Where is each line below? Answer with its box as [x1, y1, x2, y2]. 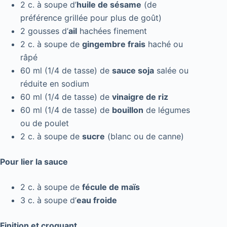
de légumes [143, 105, 190, 116]
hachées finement [77, 26, 147, 36]
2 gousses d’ [20, 26, 68, 36]
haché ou [145, 39, 183, 50]
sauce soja [112, 65, 154, 76]
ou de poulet [20, 118, 69, 129]
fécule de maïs [82, 182, 140, 193]
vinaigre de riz [112, 92, 168, 102]
